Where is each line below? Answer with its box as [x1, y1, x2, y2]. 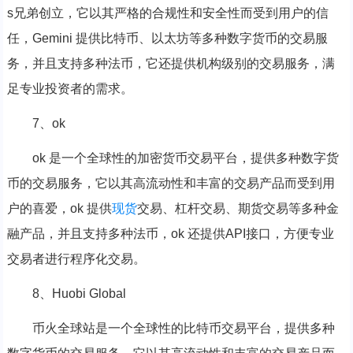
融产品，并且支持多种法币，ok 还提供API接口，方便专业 [6, 226, 334, 240]
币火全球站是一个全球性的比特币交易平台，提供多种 [32, 321, 335, 335]
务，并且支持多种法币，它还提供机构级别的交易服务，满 [6, 56, 335, 70]
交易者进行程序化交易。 [6, 251, 146, 266]
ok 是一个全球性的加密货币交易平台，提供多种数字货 [32, 150, 339, 165]
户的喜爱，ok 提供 [6, 201, 112, 215]
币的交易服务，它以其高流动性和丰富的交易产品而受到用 [6, 176, 335, 190]
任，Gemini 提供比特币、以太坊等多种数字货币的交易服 [6, 31, 328, 45]
